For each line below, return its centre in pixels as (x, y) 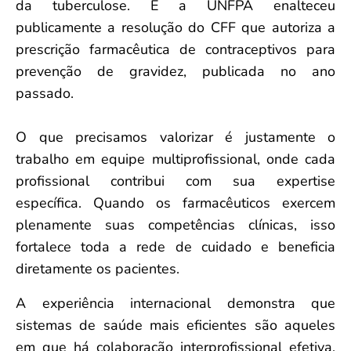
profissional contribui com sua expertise (175, 181)
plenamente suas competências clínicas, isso (175, 224)
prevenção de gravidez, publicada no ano (175, 71)
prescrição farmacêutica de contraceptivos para (175, 49)
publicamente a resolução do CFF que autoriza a (175, 27)
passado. (47, 93)
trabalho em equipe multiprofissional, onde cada (175, 159)
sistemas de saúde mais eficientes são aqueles (175, 325)
